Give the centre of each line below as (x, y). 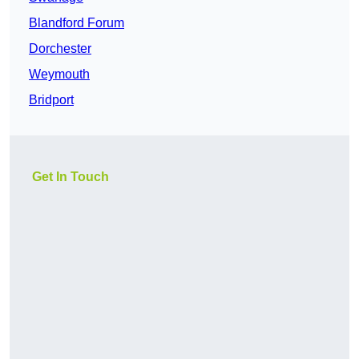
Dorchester (60, 49)
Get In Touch (71, 177)
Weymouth (59, 75)
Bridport (51, 100)
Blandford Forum (77, 23)
